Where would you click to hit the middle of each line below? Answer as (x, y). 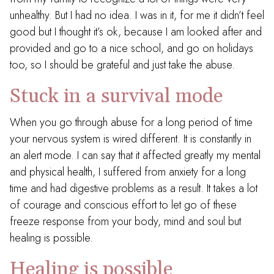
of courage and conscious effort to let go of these (123, 205)
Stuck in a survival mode (116, 96)
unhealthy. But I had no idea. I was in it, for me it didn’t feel (137, 15)
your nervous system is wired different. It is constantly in (131, 139)
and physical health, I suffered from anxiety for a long (128, 172)
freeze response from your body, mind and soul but (125, 221)
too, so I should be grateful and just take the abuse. (122, 65)
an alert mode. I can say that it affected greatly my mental (135, 155)
